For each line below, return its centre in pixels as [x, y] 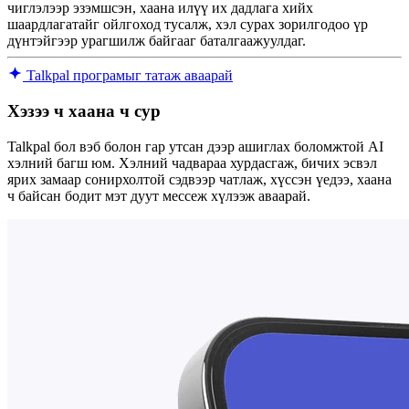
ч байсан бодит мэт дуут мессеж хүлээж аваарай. [159, 195]
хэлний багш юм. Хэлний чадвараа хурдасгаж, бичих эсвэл [192, 163]
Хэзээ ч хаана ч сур [84, 111]
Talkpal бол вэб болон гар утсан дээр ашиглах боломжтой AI [195, 146]
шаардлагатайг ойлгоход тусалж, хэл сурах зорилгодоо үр [188, 25]
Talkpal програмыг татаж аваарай [128, 76]
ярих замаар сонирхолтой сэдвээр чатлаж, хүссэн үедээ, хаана [199, 179]
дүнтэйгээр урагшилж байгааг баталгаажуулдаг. [157, 41]
